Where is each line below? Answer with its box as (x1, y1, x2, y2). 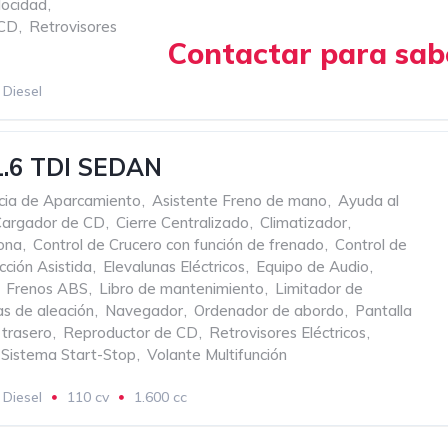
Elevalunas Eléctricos (103, 257, 245, 276)
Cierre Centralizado (116, 213, 249, 232)
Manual (28, 110, 74, 128)
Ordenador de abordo (194, 301, 344, 320)
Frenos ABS (6, 279, 88, 298)
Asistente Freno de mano (152, 191, 327, 210)
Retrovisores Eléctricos (209, 323, 366, 342)
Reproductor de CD (63, 323, 198, 342)
